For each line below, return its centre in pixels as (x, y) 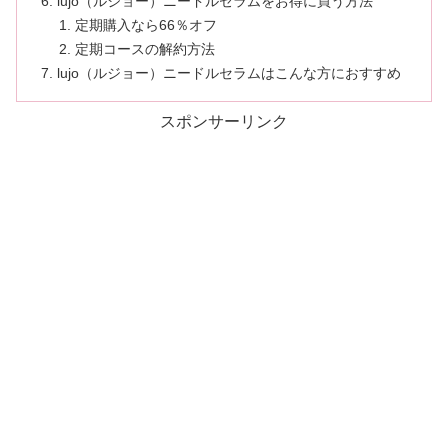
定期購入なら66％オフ (145, 24)
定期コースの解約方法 (144, 48)
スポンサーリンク (224, 122)
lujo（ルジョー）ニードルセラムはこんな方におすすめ (229, 72)
